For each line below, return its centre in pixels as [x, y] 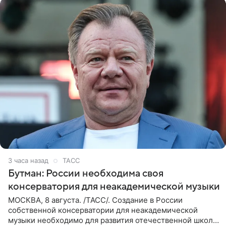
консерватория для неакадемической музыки [114, 186]
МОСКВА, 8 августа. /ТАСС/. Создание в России [95, 200]
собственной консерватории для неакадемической [103, 210]
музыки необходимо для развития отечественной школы [113, 220]
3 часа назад [28, 160]
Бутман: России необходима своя [86, 173]
